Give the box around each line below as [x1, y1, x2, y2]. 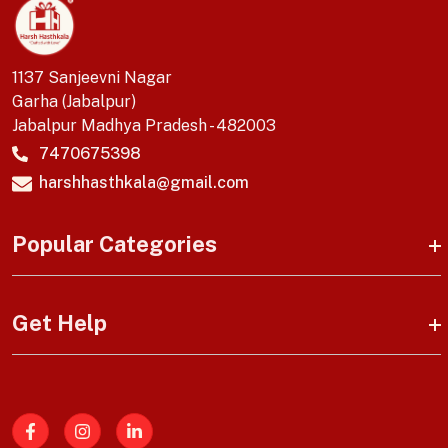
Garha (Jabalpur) [12, 91, 136, 111]
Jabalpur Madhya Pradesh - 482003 [12, 115, 276, 135]
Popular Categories [12, 230, 217, 257]
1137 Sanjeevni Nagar [12, 67, 172, 87]
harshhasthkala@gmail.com [39, 172, 249, 192]
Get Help [12, 309, 107, 336]
